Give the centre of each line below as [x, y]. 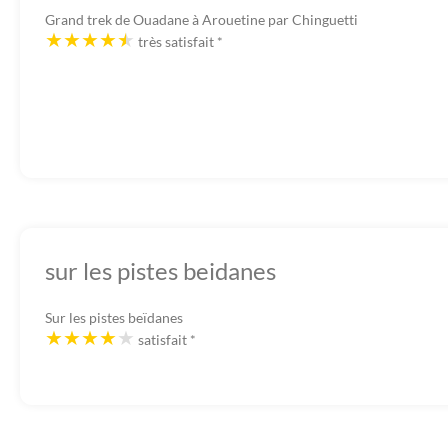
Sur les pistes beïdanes [114, 318]
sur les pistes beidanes [160, 271]
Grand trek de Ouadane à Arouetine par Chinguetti [201, 20]
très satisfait [177, 42]
